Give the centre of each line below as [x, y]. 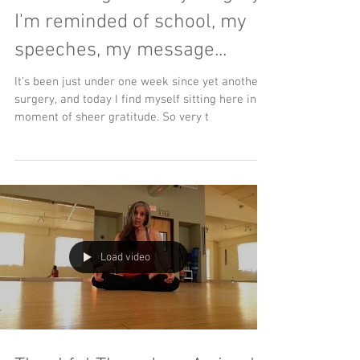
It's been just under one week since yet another [139, 82]
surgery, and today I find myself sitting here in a [140, 100]
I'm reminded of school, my [131, 22]
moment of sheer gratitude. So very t [186, 117]
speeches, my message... [121, 51]
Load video [125, 257]
